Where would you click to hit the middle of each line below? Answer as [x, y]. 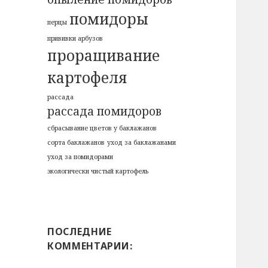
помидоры [109, 19]
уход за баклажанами [142, 143]
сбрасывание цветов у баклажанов [102, 128]
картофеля [87, 78]
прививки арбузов [75, 39]
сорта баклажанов [76, 143]
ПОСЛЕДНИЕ [80, 232]
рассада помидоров [105, 112]
